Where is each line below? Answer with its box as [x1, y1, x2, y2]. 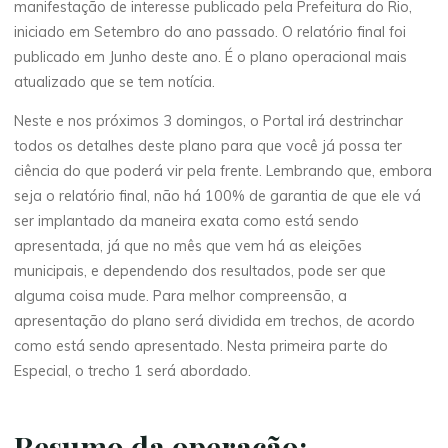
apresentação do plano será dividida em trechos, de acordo [14, 312, 416, 331]
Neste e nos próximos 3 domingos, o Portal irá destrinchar [14, 112, 404, 131]
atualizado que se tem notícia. [14, 73, 216, 92]
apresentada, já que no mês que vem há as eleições [14, 237, 363, 256]
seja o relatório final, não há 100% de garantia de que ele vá [14, 187, 422, 206]
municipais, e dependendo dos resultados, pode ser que [14, 262, 387, 281]
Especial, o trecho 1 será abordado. [14, 362, 252, 381]
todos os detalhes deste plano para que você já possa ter [14, 137, 403, 156]
